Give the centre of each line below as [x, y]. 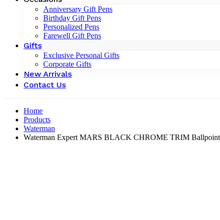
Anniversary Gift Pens [78, 9]
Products [37, 119]
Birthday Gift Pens [72, 18]
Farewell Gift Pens [72, 35]
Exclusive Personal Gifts [81, 55]
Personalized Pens [71, 27]
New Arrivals [48, 74]
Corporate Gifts [67, 64]
